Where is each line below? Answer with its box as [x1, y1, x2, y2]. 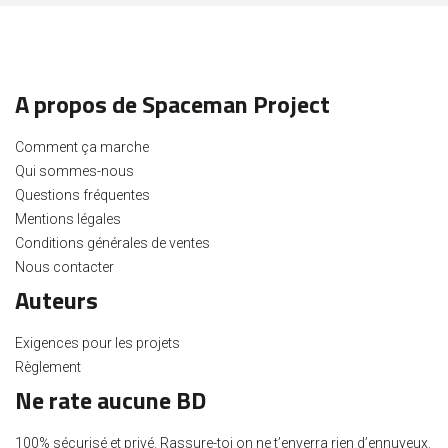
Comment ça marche [15, 139, 149, 156]
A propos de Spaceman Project [15, 86, 330, 123]
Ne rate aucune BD [15, 382, 206, 419]
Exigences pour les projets [15, 335, 180, 352]
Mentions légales [15, 211, 121, 228]
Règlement [15, 359, 81, 376]
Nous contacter [15, 259, 114, 276]
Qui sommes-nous [15, 163, 134, 180]
